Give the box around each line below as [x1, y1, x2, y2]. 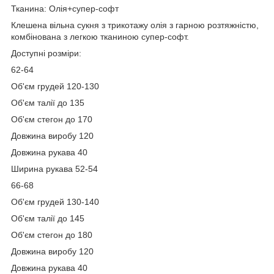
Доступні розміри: [11, 48, 81, 59]
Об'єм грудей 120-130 [11, 81, 99, 92]
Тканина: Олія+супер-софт [11, 4, 119, 14]
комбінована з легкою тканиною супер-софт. [11, 32, 189, 42]
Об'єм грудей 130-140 [11, 197, 99, 207]
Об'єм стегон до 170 [11, 114, 92, 125]
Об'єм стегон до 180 [11, 230, 92, 240]
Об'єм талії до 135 [11, 98, 84, 108]
